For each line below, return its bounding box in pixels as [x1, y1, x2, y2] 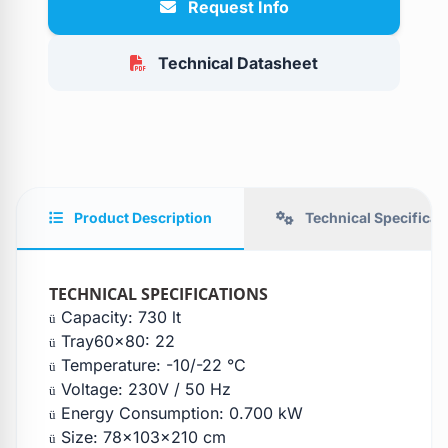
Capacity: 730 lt [56, 307, 181, 328]
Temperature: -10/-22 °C [56, 355, 246, 376]
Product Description [71, 209, 212, 227]
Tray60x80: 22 [56, 331, 175, 352]
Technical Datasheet [158, 53, 318, 74]
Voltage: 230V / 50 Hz [56, 379, 231, 400]
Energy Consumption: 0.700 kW [56, 403, 303, 424]
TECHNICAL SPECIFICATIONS [49, 283, 268, 306]
